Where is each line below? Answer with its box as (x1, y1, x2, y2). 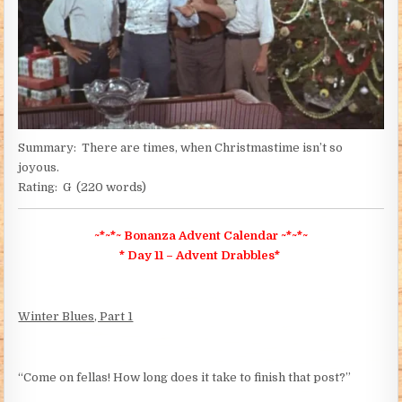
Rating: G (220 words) (18, 179, 147, 194)
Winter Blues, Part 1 (18, 310, 134, 324)
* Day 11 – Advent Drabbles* (119, 249, 280, 263)
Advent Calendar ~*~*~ (179, 229, 308, 243)
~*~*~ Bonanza (94, 229, 176, 243)
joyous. (18, 160, 60, 174)
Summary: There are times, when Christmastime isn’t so (18, 140, 344, 154)
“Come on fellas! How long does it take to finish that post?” (18, 371, 352, 385)
